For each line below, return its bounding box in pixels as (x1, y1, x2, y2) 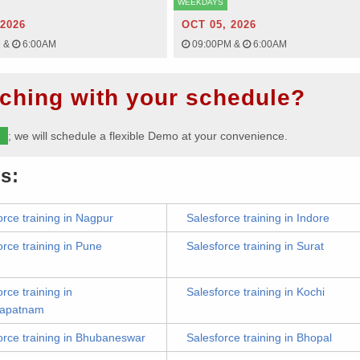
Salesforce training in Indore (186, 211, 329, 224)
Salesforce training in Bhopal (186, 331, 332, 344)
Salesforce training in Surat (186, 239, 324, 252)
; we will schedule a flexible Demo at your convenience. (8, 129, 288, 142)
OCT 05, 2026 (181, 18, 256, 31)
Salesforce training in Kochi (186, 285, 325, 298)
